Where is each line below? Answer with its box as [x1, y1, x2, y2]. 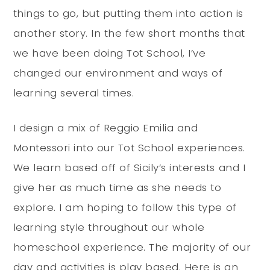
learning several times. [13, 85, 134, 100]
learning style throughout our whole [13, 219, 205, 234]
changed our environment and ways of [13, 65, 223, 80]
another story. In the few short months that [13, 25, 245, 40]
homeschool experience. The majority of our [13, 239, 251, 254]
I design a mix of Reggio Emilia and [13, 120, 198, 135]
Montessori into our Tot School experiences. [13, 140, 245, 155]
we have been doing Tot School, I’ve [13, 45, 206, 60]
